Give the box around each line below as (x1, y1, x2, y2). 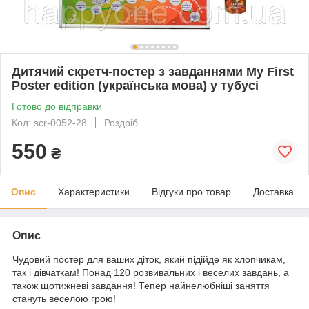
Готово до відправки (12, 100, 102, 112)
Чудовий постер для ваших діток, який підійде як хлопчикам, (12, 253, 286, 265)
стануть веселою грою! (12, 292, 116, 304)
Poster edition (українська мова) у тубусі (12, 78, 259, 92)
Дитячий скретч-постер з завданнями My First (12, 64, 294, 79)
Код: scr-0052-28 (12, 117, 87, 128)
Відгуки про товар (152, 186, 231, 197)
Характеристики (58, 186, 130, 197)
